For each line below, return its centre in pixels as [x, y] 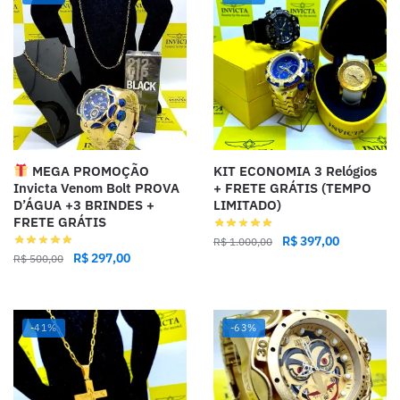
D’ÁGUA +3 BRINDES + [84, 204]
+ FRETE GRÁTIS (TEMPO [292, 187]
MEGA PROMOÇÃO [89, 171]
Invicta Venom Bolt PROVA [96, 187]
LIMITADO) [247, 204]
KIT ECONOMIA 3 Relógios [295, 171]
